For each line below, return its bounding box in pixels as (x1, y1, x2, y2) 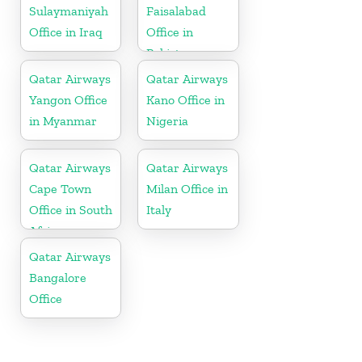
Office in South (29, 202, 112, 218)
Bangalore (29, 270, 86, 286)
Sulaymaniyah (29, 3, 108, 19)
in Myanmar (29, 113, 97, 129)
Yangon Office (29, 92, 107, 108)
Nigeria (146, 113, 189, 129)
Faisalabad (146, 3, 207, 19)
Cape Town (29, 181, 91, 197)
